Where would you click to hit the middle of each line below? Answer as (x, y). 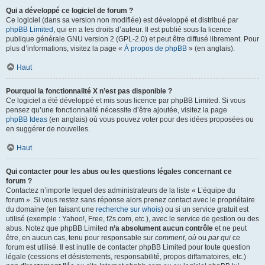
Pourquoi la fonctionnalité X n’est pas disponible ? (89, 91)
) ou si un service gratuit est (205, 209)
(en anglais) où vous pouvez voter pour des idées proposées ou (151, 119)
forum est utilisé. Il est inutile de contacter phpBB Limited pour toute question (128, 247)
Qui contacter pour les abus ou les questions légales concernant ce (119, 172)
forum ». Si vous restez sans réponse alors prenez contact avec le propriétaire (130, 200)
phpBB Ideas (27, 119)
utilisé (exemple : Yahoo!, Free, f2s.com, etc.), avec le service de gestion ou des (132, 219)
